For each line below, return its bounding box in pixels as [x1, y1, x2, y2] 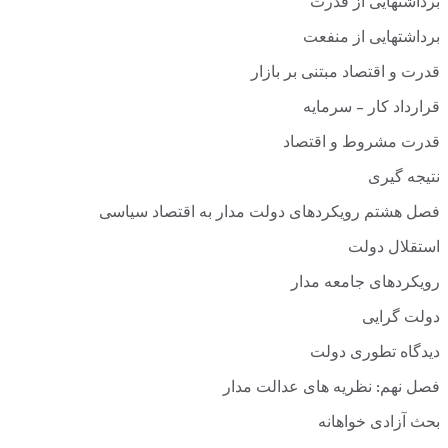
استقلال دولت [348, 241, 440, 257]
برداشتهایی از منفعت [303, 31, 440, 47]
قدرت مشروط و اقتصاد [283, 136, 440, 152]
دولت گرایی [362, 311, 440, 327]
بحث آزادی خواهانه [318, 416, 440, 432]
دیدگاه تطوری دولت [310, 346, 440, 362]
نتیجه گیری [368, 171, 440, 187]
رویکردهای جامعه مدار [291, 276, 440, 292]
